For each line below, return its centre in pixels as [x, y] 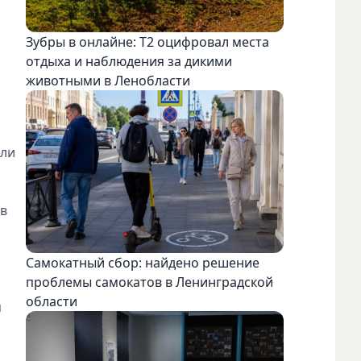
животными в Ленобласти [108, 81]
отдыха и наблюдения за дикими [129, 62]
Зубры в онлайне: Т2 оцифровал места [147, 42]
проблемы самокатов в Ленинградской [149, 282]
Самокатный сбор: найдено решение [143, 262]
